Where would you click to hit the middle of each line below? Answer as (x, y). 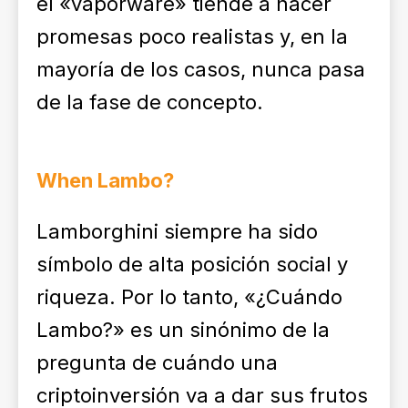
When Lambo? (105, 180)
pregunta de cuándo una (157, 362)
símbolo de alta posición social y (192, 264)
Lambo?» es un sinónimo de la (183, 330)
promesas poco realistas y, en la (192, 36)
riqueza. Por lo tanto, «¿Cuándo (189, 297)
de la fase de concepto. (150, 102)
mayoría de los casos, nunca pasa (201, 69)
